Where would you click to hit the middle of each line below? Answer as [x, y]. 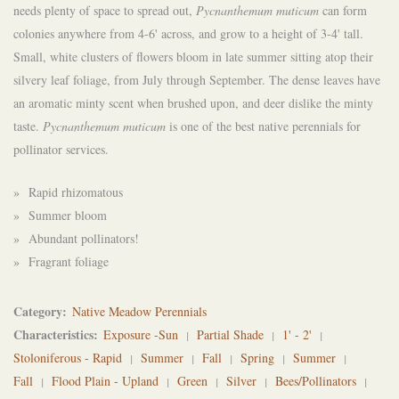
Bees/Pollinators [316, 381]
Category [38, 312]
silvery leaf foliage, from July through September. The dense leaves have [197, 80]
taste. [28, 126]
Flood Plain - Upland [105, 381]
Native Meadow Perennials [139, 312]
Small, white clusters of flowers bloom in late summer [150, 57]
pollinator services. [61, 150]
